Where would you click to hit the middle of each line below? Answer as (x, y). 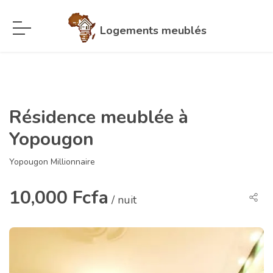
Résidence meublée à (99, 117)
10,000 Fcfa (59, 198)
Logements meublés (153, 30)
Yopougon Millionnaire (52, 162)
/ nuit (122, 200)
